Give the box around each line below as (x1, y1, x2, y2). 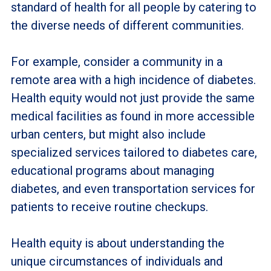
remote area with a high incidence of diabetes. (10, 72, 256, 87)
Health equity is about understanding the (10, 235, 224, 250)
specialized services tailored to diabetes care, (10, 145, 257, 160)
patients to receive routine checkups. (10, 199, 208, 214)
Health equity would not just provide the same (10, 90, 255, 105)
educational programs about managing (10, 163, 214, 178)
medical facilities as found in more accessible (10, 108, 255, 123)
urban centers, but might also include (10, 126, 206, 142)
